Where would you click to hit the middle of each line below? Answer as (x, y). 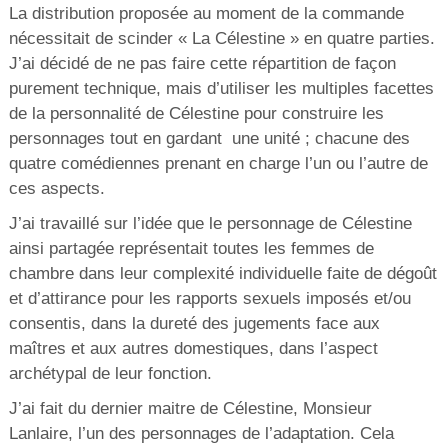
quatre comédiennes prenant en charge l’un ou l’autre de (218, 163)
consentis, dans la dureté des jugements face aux (194, 323)
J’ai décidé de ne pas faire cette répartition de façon (202, 63)
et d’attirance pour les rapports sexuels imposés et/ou (209, 298)
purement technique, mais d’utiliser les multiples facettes (221, 88)
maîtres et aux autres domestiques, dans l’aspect (193, 348)
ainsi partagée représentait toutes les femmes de (191, 248)
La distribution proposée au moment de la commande (206, 13)
